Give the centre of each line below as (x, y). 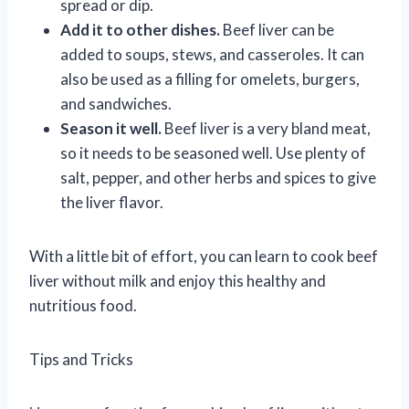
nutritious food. (83, 305)
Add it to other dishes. (140, 29)
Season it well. (111, 128)
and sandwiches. (116, 103)
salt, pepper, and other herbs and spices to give (218, 177)
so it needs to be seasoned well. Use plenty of (213, 152)
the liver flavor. (112, 202)
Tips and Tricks (81, 359)
